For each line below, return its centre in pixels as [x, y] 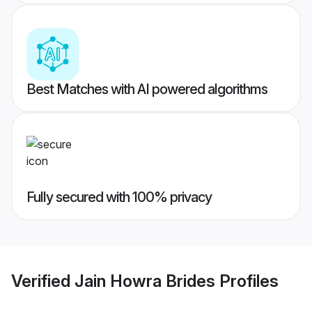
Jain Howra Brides [145, 281]
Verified [43, 281]
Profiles [247, 281]
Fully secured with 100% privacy [119, 197]
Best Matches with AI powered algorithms [147, 89]
